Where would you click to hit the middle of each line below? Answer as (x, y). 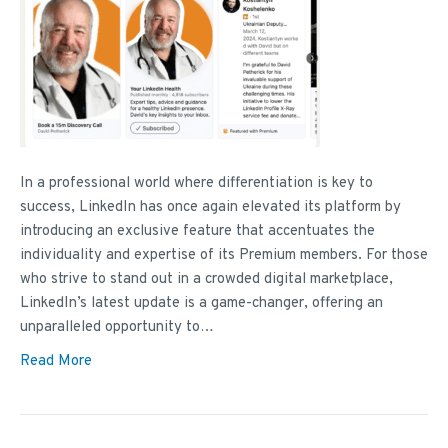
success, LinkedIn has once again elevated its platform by (210, 208)
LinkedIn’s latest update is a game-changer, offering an (201, 304)
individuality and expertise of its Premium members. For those (224, 256)
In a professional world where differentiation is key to (196, 184)
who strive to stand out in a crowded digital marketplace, (206, 280)
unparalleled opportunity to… (117, 328)
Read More (56, 362)
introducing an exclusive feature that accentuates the (197, 232)
